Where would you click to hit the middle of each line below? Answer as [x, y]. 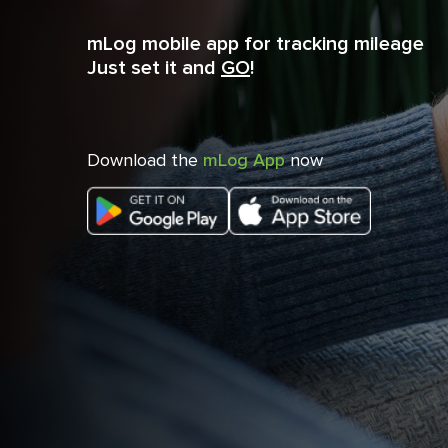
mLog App [244, 160]
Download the [145, 160]
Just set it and [154, 68]
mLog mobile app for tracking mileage [258, 44]
